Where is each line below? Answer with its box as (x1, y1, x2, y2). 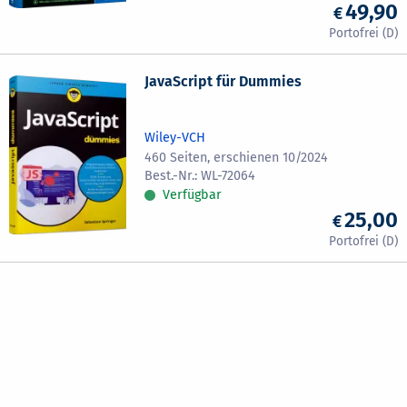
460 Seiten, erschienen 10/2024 (144, 149, 329, 165)
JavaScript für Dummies (144, 72, 303, 90)
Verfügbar (163, 186, 223, 203)
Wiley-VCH (144, 129, 206, 145)
